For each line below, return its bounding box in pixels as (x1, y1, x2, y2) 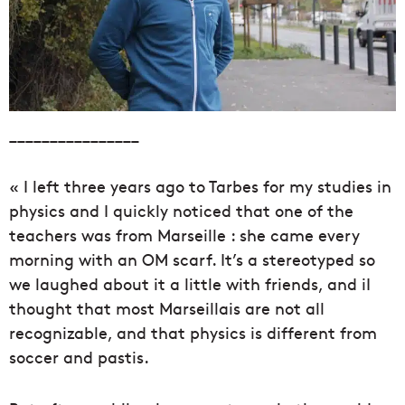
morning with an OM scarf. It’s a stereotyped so (9, 248, 375, 271)
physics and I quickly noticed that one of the (9, 199, 353, 222)
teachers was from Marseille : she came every (9, 223, 360, 247)
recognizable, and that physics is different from (9, 321, 377, 344)
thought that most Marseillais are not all (9, 297, 325, 320)
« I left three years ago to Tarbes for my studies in (9, 174, 391, 198)
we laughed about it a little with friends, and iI (9, 272, 371, 296)
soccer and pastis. (9, 345, 149, 369)
